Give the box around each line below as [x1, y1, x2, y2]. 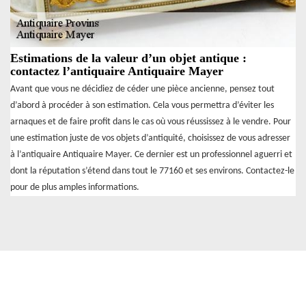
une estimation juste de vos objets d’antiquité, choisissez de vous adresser [10, 133, 290, 144]
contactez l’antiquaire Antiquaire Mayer [10, 64, 223, 79]
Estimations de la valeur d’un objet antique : [10, 51, 247, 66]
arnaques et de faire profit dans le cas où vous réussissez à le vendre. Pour [10, 117, 291, 128]
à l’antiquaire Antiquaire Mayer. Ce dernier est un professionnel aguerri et [10, 150, 292, 161]
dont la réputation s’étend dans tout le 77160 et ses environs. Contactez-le [10, 166, 294, 177]
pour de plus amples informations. [10, 182, 139, 193]
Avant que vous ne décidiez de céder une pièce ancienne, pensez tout [10, 84, 275, 95]
